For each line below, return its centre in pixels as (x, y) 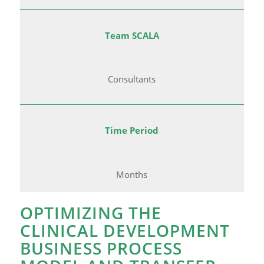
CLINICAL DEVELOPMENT (125, 231)
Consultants (132, 79)
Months (132, 175)
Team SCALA (132, 35)
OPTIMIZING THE (90, 213)
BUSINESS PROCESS (101, 248)
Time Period (132, 131)
